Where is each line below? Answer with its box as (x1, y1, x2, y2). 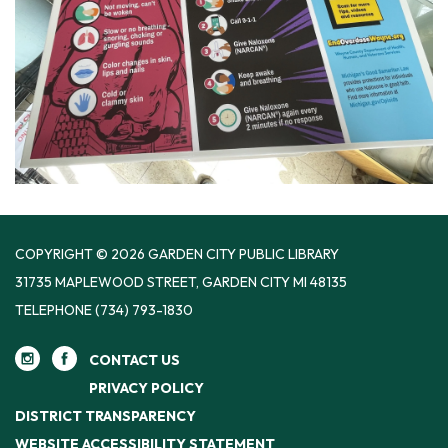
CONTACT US (89, 351, 180, 370)
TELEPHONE (15, 301, 92, 320)
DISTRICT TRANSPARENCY (15, 407, 196, 426)
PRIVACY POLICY (89, 379, 204, 398)
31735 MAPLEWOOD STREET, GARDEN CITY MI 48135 (15, 273, 347, 292)
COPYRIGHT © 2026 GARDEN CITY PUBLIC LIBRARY (15, 245, 339, 264)
